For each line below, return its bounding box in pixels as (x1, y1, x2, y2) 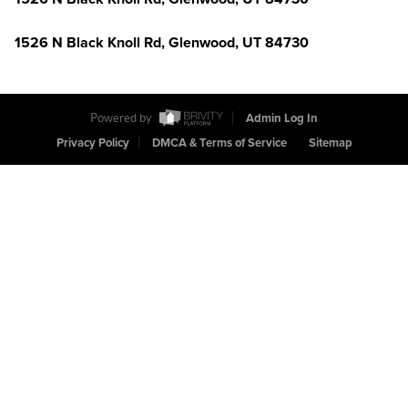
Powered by (90, 111, 155, 126)
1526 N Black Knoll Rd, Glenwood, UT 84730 (15, 34, 309, 52)
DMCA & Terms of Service (151, 136, 287, 151)
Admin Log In (246, 111, 318, 127)
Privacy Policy (56, 136, 129, 151)
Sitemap (308, 136, 352, 151)
